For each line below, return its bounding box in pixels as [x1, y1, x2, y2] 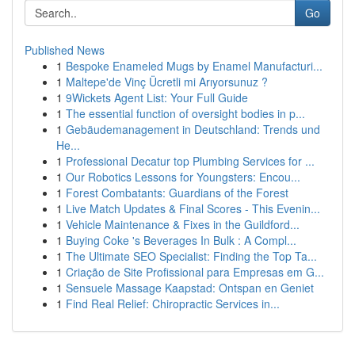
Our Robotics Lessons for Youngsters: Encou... [66, 169, 300, 185]
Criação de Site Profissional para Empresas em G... [66, 264, 324, 280]
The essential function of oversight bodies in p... [66, 105, 305, 121]
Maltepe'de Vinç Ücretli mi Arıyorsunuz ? [66, 74, 268, 90]
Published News [25, 42, 105, 58]
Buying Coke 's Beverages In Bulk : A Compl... [66, 232, 296, 248]
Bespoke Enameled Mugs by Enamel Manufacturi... [66, 58, 323, 74]
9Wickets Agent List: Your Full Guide [66, 90, 248, 105]
